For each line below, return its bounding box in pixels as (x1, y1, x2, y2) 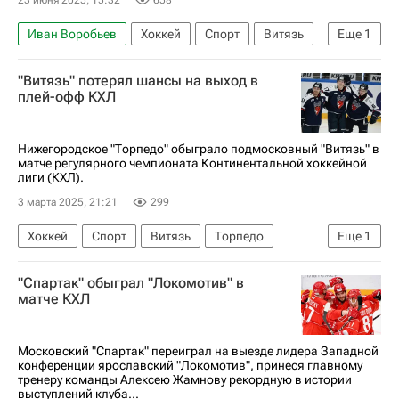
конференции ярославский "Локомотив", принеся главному (18, 357, 362, 372)
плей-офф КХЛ (18, 87, 116, 105)
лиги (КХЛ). (18, 169, 84, 184)
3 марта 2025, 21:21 (18, 195, 118, 208)
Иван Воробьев (28, 26, 117, 41)
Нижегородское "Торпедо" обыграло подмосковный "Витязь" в (18, 141, 379, 156)
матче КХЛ (18, 289, 90, 307)
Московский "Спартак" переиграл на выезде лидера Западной (18, 343, 379, 358)
